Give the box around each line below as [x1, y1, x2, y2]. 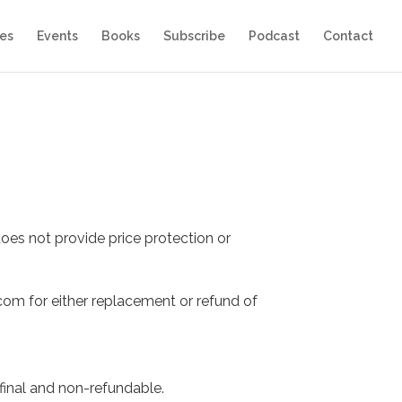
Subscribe [163, 29, 225, 43]
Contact [323, 29, 373, 43]
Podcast [249, 29, 300, 43]
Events [37, 29, 78, 43]
